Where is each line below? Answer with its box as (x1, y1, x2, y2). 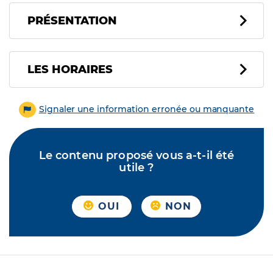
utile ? (119, 161, 154, 175)
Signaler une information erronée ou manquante (38, 104, 255, 115)
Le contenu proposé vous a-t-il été (38, 149, 235, 163)
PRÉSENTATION (27, 14, 117, 27)
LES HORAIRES (27, 63, 113, 76)
